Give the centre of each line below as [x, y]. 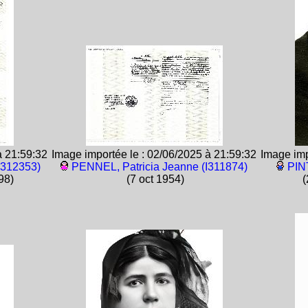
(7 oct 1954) [154, 179]
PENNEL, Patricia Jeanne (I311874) [159, 167]
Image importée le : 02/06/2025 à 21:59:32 [154, 154]
